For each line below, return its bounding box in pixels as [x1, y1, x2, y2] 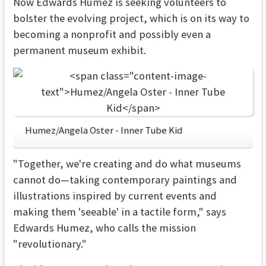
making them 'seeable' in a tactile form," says [13, 205, 226, 219]
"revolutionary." [13, 237, 87, 251]
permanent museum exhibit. [13, 43, 146, 58]
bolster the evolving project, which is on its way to [13, 11, 249, 26]
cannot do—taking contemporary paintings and [13, 173, 237, 187]
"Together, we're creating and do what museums [13, 157, 241, 171]
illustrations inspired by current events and [13, 189, 217, 203]
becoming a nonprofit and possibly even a [13, 27, 211, 42]
